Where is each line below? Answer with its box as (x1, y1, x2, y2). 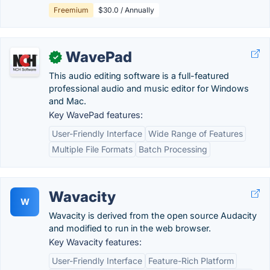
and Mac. (49, 96, 86, 106)
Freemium (54, 5, 89, 14)
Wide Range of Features (148, 128, 243, 139)
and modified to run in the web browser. (49, 223, 211, 233)
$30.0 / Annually (98, 5, 154, 14)
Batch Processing (139, 144, 207, 154)
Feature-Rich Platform (148, 256, 234, 266)
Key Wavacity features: (49, 237, 142, 247)
